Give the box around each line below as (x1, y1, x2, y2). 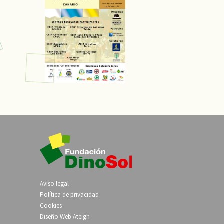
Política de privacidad (40, 190, 99, 199)
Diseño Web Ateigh (40, 212, 90, 221)
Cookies (40, 201, 62, 210)
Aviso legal (40, 179, 69, 188)
